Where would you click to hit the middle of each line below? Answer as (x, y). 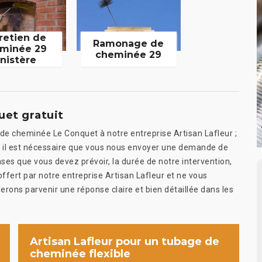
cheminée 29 (129, 54)
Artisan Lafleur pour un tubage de (125, 241)
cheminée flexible (80, 254)
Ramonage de (129, 43)
